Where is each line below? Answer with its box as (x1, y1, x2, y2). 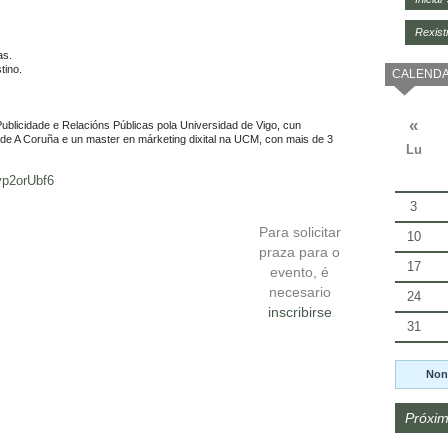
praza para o (259, 243, 341, 260)
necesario (268, 283, 331, 300)
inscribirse (267, 303, 332, 320)
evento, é (270, 263, 330, 280)
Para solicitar (258, 223, 341, 240)
